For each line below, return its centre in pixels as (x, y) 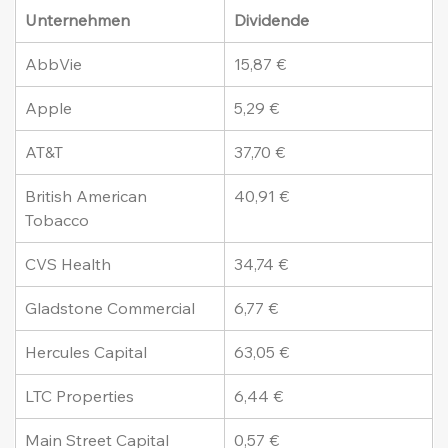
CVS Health (68, 264)
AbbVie (54, 64)
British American (88, 196)
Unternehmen (78, 20)
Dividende (272, 20)
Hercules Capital (86, 352)
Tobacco (57, 220)
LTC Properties (80, 396)
